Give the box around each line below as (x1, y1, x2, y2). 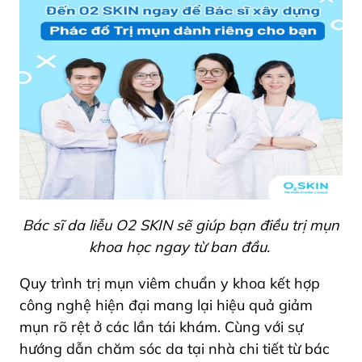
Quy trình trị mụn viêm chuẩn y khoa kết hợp (19, 273, 320, 293)
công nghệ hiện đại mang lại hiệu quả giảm (19, 295, 313, 314)
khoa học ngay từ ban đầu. (88, 237, 274, 256)
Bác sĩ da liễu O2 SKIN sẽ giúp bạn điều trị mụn (23, 215, 339, 234)
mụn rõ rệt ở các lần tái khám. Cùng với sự (19, 317, 303, 336)
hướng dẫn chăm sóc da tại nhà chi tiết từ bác (19, 339, 330, 358)
